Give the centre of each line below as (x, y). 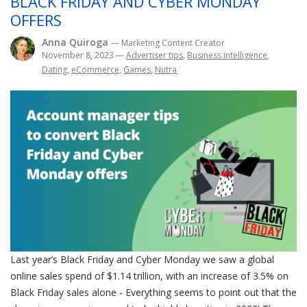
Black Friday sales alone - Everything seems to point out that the (153, 293)
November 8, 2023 (79, 56)
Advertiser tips (155, 56)
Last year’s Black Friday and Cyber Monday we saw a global (142, 260)
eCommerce (95, 70)
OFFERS (36, 20)
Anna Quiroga (76, 42)
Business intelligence (227, 56)
